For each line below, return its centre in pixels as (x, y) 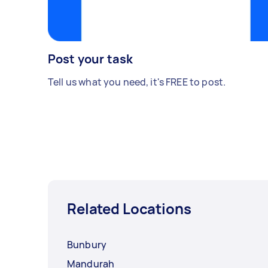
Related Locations (129, 209)
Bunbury (87, 245)
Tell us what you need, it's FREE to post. (137, 82)
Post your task (91, 59)
